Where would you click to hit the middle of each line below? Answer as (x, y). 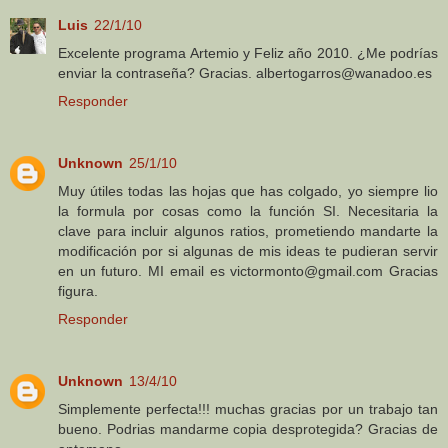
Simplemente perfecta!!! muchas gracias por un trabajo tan (248, 408)
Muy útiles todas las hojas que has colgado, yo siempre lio (248, 190)
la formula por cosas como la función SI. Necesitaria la (248, 210)
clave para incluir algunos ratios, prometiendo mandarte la (248, 230)
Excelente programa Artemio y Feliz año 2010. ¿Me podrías (248, 52)
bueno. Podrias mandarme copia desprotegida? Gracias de (248, 428)
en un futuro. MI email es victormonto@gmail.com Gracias (248, 270)
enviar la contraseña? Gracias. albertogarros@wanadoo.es (245, 72)
